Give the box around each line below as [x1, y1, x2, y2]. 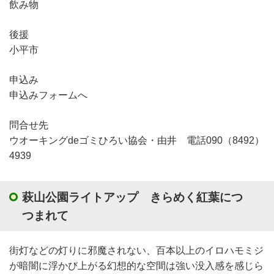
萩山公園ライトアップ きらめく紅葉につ [22, 190, 243, 204]
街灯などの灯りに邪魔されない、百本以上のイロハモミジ [9, 245, 264, 256]
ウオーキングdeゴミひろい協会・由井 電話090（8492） [9, 135, 264, 146]
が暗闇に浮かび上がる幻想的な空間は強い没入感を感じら [9, 260, 264, 271]
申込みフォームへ [9, 89, 87, 100]
